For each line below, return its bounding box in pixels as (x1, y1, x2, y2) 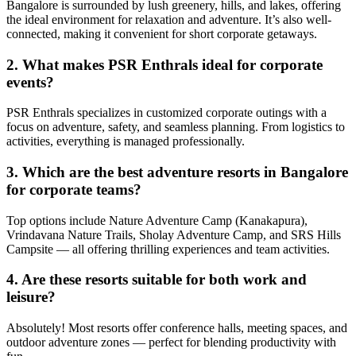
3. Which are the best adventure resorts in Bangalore (6, 163, 348, 180)
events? (6, 73, 54, 91)
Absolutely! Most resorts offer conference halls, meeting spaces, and (6, 321, 347, 335)
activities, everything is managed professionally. (6, 134, 245, 149)
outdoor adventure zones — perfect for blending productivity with (6, 335, 336, 350)
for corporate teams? (6, 180, 141, 198)
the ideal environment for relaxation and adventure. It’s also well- (6, 12, 331, 26)
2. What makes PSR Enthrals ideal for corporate (6, 56, 323, 73)
